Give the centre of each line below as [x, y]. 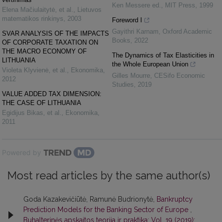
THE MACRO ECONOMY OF [44, 52]
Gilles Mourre [131, 76]
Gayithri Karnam [135, 32]
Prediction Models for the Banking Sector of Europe [107, 210]
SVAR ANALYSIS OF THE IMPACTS [55, 34]
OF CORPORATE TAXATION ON [50, 43]
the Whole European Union [150, 64]
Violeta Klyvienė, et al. [34, 70]
